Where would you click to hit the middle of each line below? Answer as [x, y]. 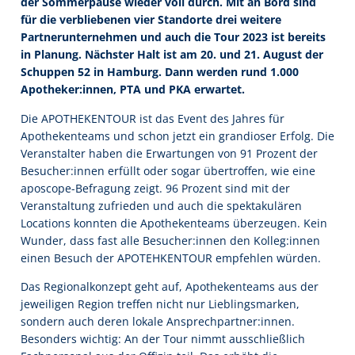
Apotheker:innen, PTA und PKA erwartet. [133, 90]
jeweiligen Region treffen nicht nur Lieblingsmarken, [160, 303]
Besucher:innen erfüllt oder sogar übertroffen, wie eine [168, 170]
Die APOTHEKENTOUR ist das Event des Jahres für [153, 118]
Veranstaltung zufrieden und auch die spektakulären [161, 205]
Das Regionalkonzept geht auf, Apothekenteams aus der [170, 286]
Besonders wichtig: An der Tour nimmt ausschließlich [163, 338]
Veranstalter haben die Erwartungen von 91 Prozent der [169, 153]
